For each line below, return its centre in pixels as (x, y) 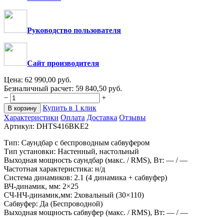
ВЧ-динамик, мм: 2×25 (41, 186)
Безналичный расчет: (39, 89)
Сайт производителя (63, 63)
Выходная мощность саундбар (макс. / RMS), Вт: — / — (96, 160)
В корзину (22, 108)
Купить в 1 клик (70, 108)
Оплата (73, 118)
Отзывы (132, 118)
